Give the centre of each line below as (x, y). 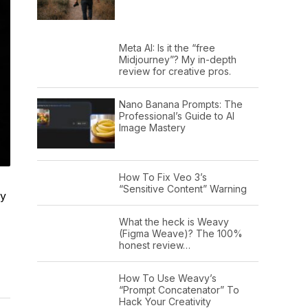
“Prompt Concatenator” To (179, 290)
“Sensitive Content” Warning (183, 189)
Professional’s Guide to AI (176, 115)
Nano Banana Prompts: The (180, 104)
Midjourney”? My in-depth (177, 59)
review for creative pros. (175, 71)
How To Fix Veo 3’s (163, 177)
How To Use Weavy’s (167, 278)
